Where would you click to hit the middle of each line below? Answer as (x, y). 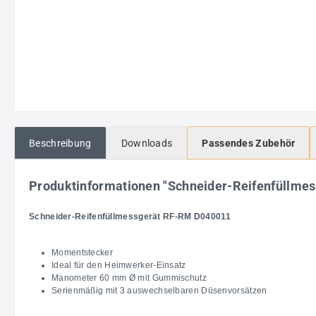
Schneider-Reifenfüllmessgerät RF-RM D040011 (130, 216)
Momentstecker (82, 252)
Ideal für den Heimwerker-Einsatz (119, 265)
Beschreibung (60, 143)
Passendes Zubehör (249, 143)
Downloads (147, 143)
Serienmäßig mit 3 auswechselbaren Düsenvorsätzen (159, 290)
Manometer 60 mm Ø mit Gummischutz (129, 278)
